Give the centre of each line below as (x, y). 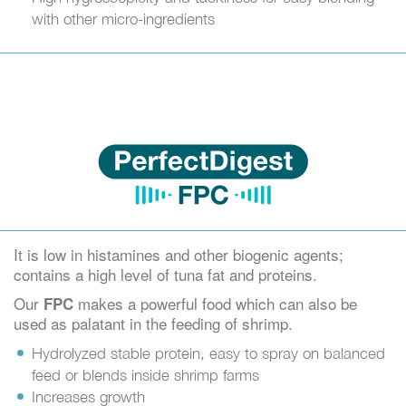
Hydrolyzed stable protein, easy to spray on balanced (208, 353)
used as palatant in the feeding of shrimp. (153, 323)
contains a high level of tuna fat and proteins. (165, 274)
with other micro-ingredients (123, 19)
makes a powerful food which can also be (215, 303)
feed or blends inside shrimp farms (145, 375)
